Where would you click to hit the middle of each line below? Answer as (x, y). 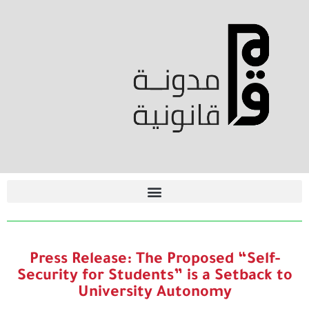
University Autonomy (157, 294)
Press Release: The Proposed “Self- (157, 261)
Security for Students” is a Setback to (157, 278)
